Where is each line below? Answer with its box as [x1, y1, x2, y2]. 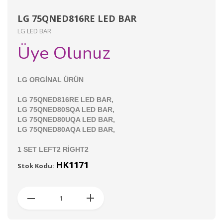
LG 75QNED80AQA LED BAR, [17, 125, 115, 134]
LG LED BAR [17, 26, 51, 36]
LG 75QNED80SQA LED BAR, [17, 106, 114, 114]
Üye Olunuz [17, 41, 111, 65]
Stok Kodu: [17, 161, 56, 171]
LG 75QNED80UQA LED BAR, [17, 115, 115, 124]
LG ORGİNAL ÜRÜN [17, 76, 86, 84]
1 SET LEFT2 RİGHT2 [17, 145, 89, 154]
